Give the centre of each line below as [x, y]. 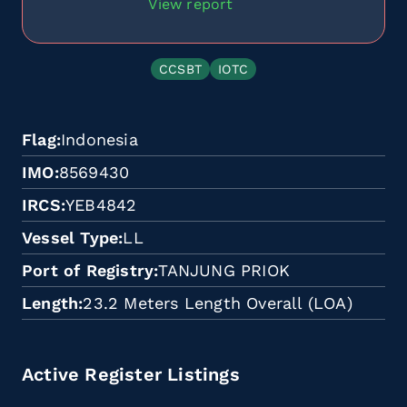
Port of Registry [88, 270]
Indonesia [99, 139]
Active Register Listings [131, 374]
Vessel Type [70, 237]
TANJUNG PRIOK [224, 270]
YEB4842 [101, 204]
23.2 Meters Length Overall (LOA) [218, 303]
